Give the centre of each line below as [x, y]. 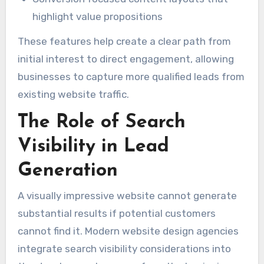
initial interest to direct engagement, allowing [126, 59]
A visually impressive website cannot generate [127, 196]
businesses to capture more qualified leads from [131, 77]
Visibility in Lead [93, 147]
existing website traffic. [73, 95]
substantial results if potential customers [116, 214]
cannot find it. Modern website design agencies [128, 231]
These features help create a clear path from [124, 42]
